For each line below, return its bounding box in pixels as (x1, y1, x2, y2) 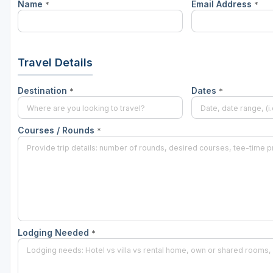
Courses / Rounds (18, 125, 97, 136)
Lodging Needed (18, 227, 91, 238)
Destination (18, 85, 69, 96)
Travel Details (18, 56, 93, 69)
